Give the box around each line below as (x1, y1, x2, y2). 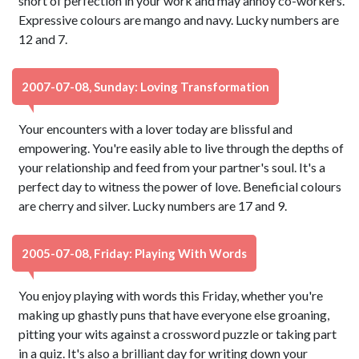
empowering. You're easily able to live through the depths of (18, 140, 345, 155)
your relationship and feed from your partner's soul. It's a (18, 159, 326, 175)
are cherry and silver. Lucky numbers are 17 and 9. (18, 198, 288, 213)
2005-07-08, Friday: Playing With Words (22, 246, 247, 260)
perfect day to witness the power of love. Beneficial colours (18, 179, 342, 194)
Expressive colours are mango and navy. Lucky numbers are (18, 12, 340, 27)
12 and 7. (18, 31, 68, 46)
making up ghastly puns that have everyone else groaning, (18, 307, 330, 322)
